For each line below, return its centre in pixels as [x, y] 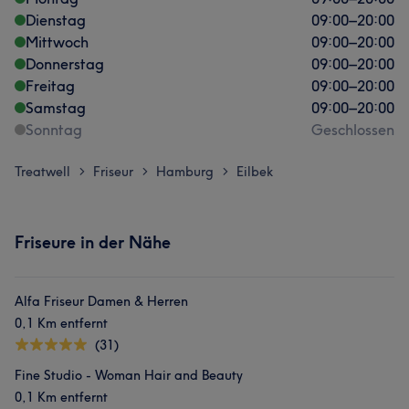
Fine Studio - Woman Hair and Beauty [129, 375]
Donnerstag [65, 64]
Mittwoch [57, 42]
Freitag [50, 86]
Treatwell [42, 172]
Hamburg [185, 172]
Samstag [56, 108]
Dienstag [56, 20]
